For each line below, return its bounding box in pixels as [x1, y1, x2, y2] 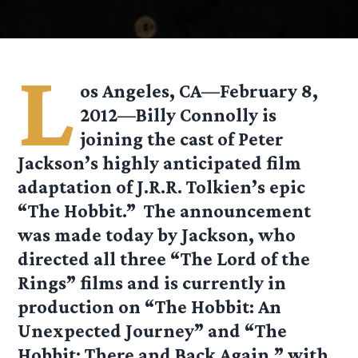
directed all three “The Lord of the [18, 248, 311, 270]
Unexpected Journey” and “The [18, 320, 288, 342]
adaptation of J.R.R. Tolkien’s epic [18, 176, 306, 198]
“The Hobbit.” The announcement [18, 200, 312, 222]
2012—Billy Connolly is [80, 104, 277, 126]
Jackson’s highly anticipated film [18, 152, 302, 174]
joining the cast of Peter [80, 128, 284, 150]
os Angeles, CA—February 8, [80, 80, 319, 102]
